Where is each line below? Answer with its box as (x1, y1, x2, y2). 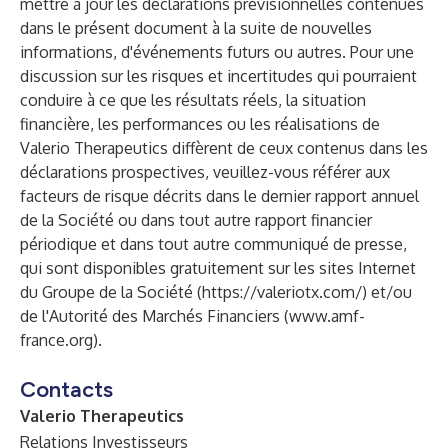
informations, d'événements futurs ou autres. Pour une (20, 42, 414, 62)
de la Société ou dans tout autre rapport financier (20, 210, 372, 230)
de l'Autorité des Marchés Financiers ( (20, 306, 289, 326)
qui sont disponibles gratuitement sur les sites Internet (20, 258, 416, 278)
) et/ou (362, 282, 412, 302)
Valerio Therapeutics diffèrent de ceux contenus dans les (20, 138, 428, 158)
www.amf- (289, 306, 365, 326)
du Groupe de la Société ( (20, 282, 202, 302)
